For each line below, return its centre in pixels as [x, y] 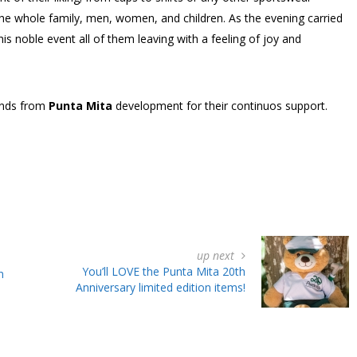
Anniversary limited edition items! [161, 287]
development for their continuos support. [220, 105]
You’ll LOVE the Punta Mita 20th [164, 271]
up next [217, 255]
